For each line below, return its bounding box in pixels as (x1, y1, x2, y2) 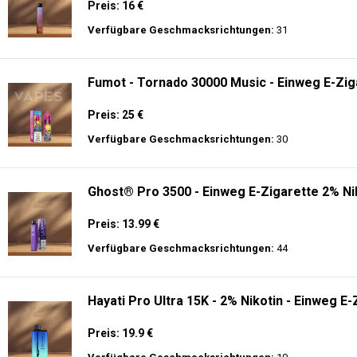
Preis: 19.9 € (88, 327, 153, 339)
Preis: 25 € (88, 108, 143, 121)
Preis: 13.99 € (88, 218, 159, 230)
